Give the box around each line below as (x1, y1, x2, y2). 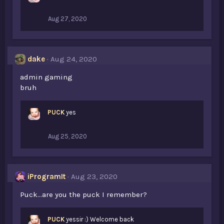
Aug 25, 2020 (48, 132, 87, 140)
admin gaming (20, 72, 72, 81)
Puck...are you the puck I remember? (20, 190, 147, 199)
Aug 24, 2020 (50, 54, 97, 63)
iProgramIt (27, 172, 65, 181)
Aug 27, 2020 (48, 15, 87, 22)
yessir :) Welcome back (66, 215, 134, 223)
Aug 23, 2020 (71, 172, 117, 181)
